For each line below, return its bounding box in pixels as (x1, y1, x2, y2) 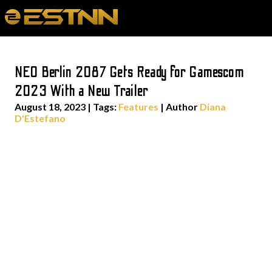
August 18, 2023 (15, 101, 86, 112)
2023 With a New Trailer (15, 83, 149, 100)
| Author (158, 101, 200, 112)
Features (118, 101, 158, 112)
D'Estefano (15, 112, 66, 124)
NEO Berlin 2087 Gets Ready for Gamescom (15, 64, 245, 81)
